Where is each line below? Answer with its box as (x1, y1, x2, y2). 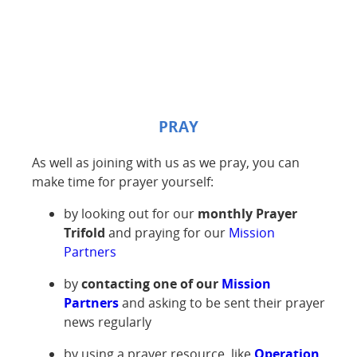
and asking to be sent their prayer (119, 294, 325, 312)
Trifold (64, 224, 105, 242)
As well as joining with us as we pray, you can (32, 154, 300, 172)
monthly (198, 205, 253, 223)
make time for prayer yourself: (32, 173, 214, 191)
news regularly (64, 313, 151, 331)
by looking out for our (64, 205, 198, 223)
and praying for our (105, 224, 229, 242)
